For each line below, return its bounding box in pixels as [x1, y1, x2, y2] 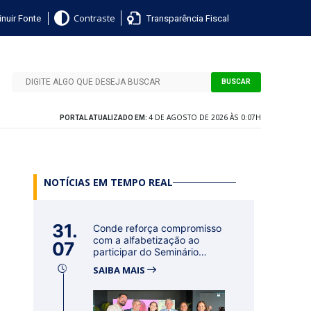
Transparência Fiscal [146, 11, 229, 25]
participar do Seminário [93, 246, 199, 258]
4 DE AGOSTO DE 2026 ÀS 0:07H [149, 112, 261, 122]
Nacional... [93, 258, 141, 269]
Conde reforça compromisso [93, 222, 221, 234]
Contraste [73, 12, 115, 24]
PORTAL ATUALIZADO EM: [60, 114, 149, 121]
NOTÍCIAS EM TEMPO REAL [44, 176, 173, 189]
